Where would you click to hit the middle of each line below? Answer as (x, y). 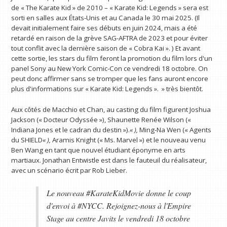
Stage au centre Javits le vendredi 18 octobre (118, 218)
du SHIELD (27, 140)
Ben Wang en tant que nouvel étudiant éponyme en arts (99, 150)
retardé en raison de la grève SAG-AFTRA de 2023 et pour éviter (110, 38)
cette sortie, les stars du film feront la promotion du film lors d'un (112, 58)
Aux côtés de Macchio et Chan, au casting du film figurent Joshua (111, 110)
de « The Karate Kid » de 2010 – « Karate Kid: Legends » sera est (110, 7)
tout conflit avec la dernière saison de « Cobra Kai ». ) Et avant (106, 48)
